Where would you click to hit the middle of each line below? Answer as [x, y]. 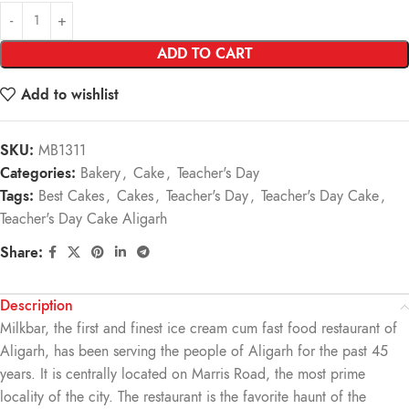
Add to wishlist [70, 94]
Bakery [100, 173]
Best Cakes [71, 196]
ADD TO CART [204, 54]
